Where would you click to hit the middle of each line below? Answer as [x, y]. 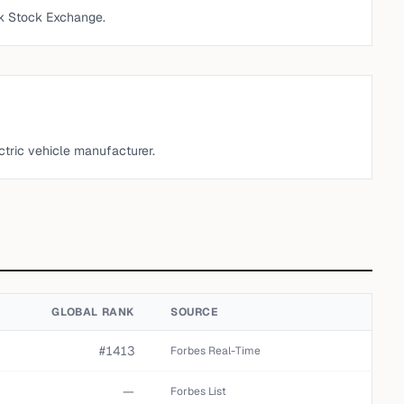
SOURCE [194, 312]
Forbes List [198, 391]
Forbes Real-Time [216, 351]
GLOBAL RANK [93, 312]
